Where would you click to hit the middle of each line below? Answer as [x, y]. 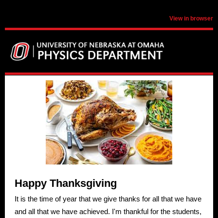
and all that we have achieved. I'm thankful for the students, [108, 211]
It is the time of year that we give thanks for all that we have [108, 199]
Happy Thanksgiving [66, 183]
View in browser [191, 18]
